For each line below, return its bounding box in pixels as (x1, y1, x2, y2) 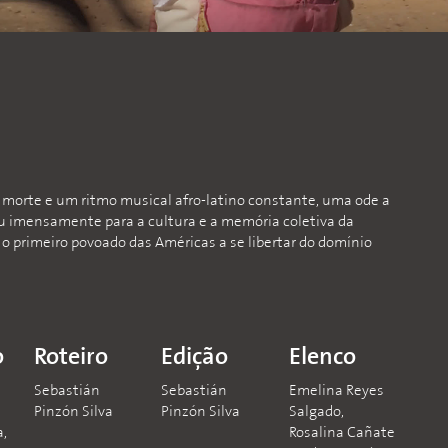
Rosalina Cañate (288, 426, 395, 441)
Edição (161, 346, 229, 370)
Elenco (288, 346, 356, 370)
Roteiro (33, 346, 108, 370)
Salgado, (288, 405, 344, 420)
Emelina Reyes (288, 384, 384, 399)
